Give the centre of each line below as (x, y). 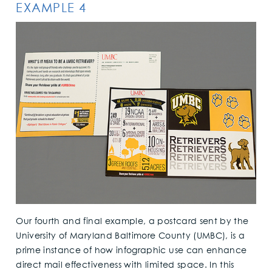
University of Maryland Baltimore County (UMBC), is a (131, 236)
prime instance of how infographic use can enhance (131, 251)
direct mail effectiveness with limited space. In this (125, 266)
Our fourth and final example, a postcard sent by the (132, 222)
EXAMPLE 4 (51, 9)
